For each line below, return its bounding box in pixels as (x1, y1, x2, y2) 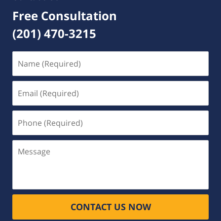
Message (12, 140, 45, 151)
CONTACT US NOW (70, 200, 151, 213)
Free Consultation (12, 7, 117, 24)
